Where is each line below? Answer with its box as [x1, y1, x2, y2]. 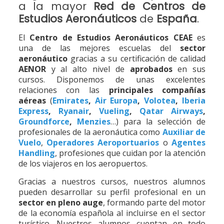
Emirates [52, 95, 88, 106]
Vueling [99, 105, 129, 116]
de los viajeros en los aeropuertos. [18, 158, 147, 169]
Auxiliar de [162, 126, 206, 137]
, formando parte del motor [102, 197, 206, 208]
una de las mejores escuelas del [18, 42, 180, 53]
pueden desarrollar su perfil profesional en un [18, 186, 206, 197]
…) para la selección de [110, 116, 206, 127]
